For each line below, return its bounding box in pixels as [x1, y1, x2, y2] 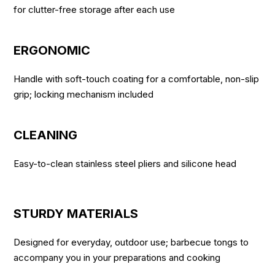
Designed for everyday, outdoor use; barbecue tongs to [14, 236, 249, 249]
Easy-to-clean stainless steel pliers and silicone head [14, 158, 237, 170]
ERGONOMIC [14, 43, 91, 58]
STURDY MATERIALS [14, 206, 139, 222]
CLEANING [14, 128, 78, 143]
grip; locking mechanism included [14, 88, 154, 101]
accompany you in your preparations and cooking [14, 252, 221, 264]
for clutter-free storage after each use [14, 4, 176, 16]
